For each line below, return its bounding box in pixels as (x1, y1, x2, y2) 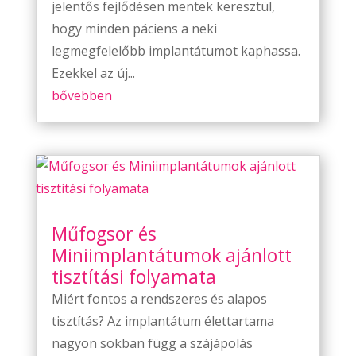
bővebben (51, 86, 112, 104)
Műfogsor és (51, 220, 157, 246)
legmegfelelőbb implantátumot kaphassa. (51, 41, 300, 60)
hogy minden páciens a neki (51, 19, 217, 37)
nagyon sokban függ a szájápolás (51, 334, 253, 352)
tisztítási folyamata (51, 263, 216, 289)
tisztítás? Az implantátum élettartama (51, 311, 274, 330)
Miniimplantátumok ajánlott (51, 242, 292, 268)
